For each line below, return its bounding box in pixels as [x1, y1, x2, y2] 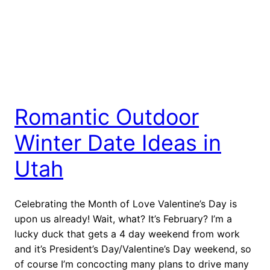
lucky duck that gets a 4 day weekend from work [14, 227, 240, 240]
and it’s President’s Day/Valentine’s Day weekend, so [14, 242, 251, 255]
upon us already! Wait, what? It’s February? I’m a [14, 212, 232, 225]
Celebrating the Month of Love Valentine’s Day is [14, 197, 237, 210]
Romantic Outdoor [14, 103, 199, 130]
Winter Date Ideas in [14, 129, 221, 156]
